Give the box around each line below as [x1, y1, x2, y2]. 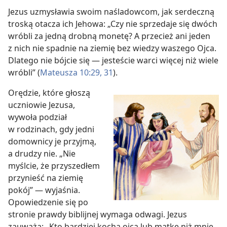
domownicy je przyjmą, [8, 136, 96, 147]
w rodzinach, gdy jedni [8, 124, 94, 135]
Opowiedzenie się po [8, 197, 88, 208]
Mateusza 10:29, [40, 67, 102, 78]
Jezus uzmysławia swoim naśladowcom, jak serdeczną [8, 6, 214, 17]
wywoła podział [8, 111, 67, 123]
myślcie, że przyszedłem [8, 160, 100, 171]
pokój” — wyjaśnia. [8, 184, 80, 196]
